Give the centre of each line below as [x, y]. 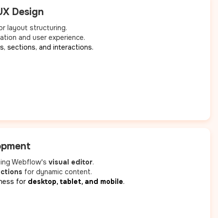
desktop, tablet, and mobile [76, 182]
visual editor [71, 162]
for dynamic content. [57, 172]
